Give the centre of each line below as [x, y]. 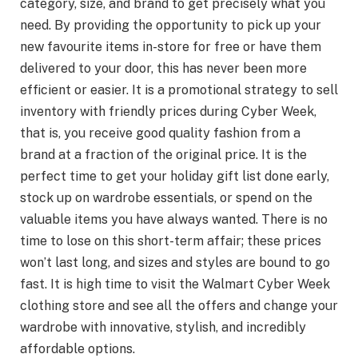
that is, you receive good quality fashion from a [160, 133]
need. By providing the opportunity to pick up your [171, 25]
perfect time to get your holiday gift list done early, [175, 176]
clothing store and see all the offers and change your [179, 305]
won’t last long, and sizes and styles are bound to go [175, 262]
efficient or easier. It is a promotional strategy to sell [179, 89]
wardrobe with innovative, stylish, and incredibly [163, 327]
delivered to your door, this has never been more [163, 68]
